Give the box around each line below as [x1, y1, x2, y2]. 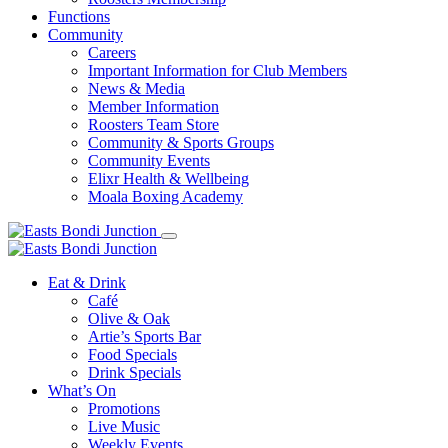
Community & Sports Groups [88, 134, 274, 151]
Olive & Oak [88, 310, 170, 327]
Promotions [88, 400, 160, 417]
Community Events [88, 152, 210, 169]
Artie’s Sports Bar [88, 328, 201, 345]
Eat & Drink [48, 274, 126, 291]
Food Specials [88, 346, 177, 363]
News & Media [88, 80, 185, 97]
